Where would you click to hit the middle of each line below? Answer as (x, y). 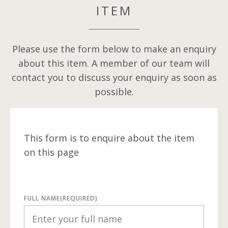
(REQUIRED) (79, 198)
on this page (51, 152)
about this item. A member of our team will (114, 63)
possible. (114, 92)
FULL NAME (42, 198)
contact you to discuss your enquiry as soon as (114, 77)
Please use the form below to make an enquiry (114, 49)
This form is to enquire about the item (109, 138)
